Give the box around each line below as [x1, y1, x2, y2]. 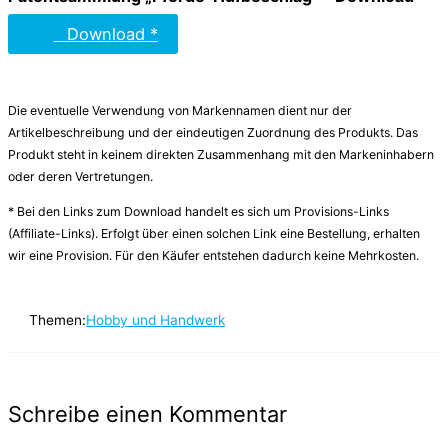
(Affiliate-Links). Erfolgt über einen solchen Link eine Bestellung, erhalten [8, 225, 420, 241]
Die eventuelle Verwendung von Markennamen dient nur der [8, 103, 352, 119]
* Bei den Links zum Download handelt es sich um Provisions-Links [8, 203, 389, 219]
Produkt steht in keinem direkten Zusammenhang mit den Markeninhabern [8, 147, 434, 163]
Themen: [25, 312, 87, 329]
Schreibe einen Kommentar [8, 401, 287, 428]
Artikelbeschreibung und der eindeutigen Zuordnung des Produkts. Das [8, 125, 418, 141]
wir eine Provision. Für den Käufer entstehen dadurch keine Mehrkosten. [8, 247, 419, 263]
